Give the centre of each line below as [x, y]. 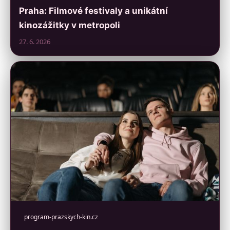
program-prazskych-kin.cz [61, 217]
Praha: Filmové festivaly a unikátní [93, 11]
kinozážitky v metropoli [70, 25]
